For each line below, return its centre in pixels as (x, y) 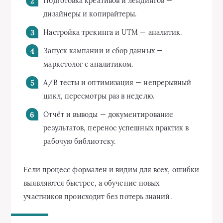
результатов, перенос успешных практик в (116, 128)
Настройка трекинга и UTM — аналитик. (113, 32)
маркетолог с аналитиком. (88, 64)
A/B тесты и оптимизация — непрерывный (117, 82)
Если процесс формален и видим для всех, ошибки (111, 169)
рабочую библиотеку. (79, 141)
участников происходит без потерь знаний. (98, 196)
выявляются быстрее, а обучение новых (92, 183)
